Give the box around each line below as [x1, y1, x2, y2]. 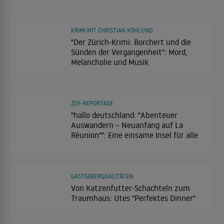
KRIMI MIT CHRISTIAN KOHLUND [71, 26, 153, 34]
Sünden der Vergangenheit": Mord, [71, 47, 187, 57]
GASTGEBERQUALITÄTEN [71, 172, 133, 180]
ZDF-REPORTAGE [71, 99, 113, 107]
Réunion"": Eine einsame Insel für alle [71, 130, 198, 140]
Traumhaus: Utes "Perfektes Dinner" [71, 193, 195, 203]
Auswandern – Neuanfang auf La [71, 120, 183, 130]
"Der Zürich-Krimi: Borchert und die [71, 37, 191, 47]
